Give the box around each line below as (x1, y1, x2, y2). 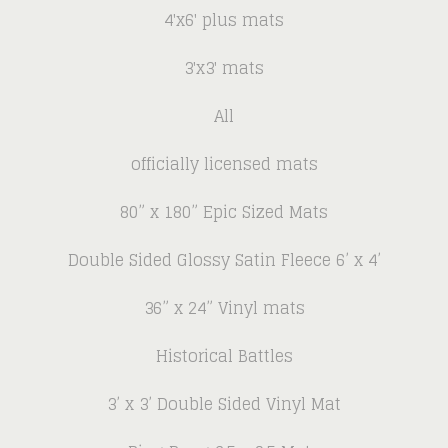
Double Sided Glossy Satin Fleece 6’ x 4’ (67, 246, 381, 275)
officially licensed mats (130, 150, 318, 179)
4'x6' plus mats (164, 6, 284, 35)
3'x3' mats (184, 54, 264, 83)
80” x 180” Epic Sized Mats (120, 198, 328, 227)
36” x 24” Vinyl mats (143, 294, 305, 323)
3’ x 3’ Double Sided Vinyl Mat (107, 390, 341, 419)
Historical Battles (155, 342, 293, 371)
